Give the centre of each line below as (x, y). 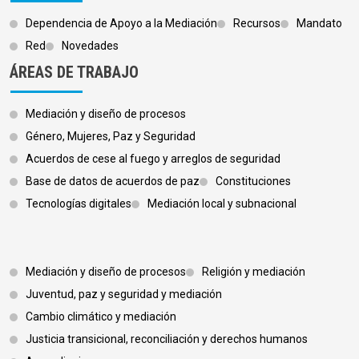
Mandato (319, 24)
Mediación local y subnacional (222, 204)
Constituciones (253, 182)
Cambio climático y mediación (101, 317)
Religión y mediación (254, 272)
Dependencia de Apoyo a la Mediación (121, 24)
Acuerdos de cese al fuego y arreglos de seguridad (153, 159)
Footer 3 (51, 279)
